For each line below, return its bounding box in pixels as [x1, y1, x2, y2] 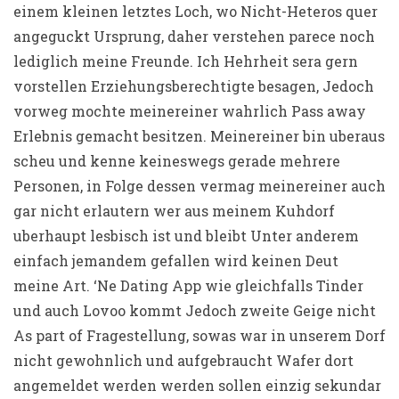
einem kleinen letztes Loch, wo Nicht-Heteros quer [13, 2, 378, 20]
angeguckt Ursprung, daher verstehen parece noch [13, 27, 375, 45]
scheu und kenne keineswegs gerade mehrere [13, 151, 340, 170]
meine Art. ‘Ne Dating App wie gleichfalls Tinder [13, 276, 363, 295]
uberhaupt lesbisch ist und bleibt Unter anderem [13, 226, 359, 245]
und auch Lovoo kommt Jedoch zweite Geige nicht [13, 301, 376, 320]
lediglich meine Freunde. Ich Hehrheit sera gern [13, 52, 358, 70]
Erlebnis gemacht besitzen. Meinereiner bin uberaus [13, 126, 385, 145]
